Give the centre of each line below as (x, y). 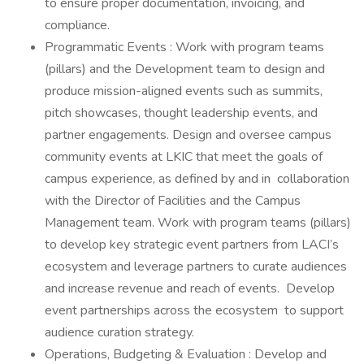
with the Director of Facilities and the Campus (173, 201)
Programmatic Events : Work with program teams (184, 47)
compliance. (77, 25)
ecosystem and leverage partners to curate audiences (196, 266)
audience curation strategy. (119, 332)
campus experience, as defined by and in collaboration (197, 179)
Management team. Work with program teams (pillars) (198, 223)
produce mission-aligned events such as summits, (184, 91)
